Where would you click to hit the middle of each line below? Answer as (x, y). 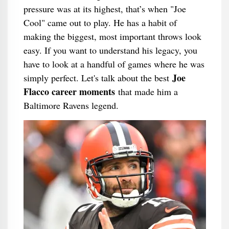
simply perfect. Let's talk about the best (98, 78)
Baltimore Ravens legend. (71, 105)
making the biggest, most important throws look (112, 36)
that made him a (146, 91)
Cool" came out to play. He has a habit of (100, 22)
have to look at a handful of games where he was (114, 64)
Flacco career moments (69, 91)
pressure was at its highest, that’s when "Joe (105, 9)
